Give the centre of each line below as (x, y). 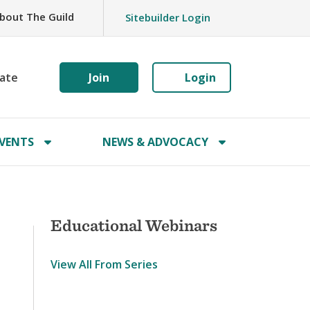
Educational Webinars (134, 225)
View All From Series (104, 264)
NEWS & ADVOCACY (155, 142)
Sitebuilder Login (167, 17)
